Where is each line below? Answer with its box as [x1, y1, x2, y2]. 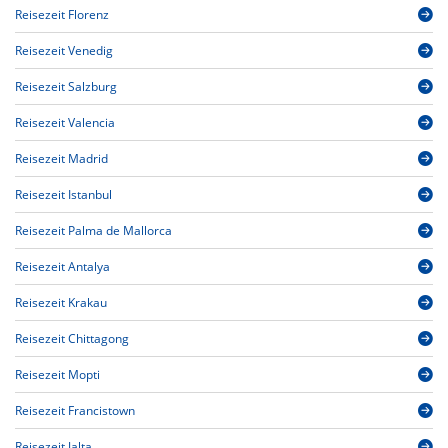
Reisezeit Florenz [15, 6, 109, 24]
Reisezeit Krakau [15, 294, 107, 312]
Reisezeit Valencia [15, 114, 115, 132]
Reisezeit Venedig [15, 42, 113, 60]
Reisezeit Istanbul [15, 186, 112, 204]
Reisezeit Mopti [15, 366, 100, 384]
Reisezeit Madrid [15, 150, 108, 168]
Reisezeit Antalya [15, 258, 110, 276]
